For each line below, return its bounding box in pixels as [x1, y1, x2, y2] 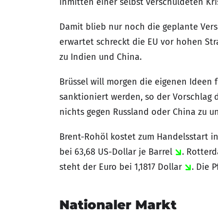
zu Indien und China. [59, 52, 144, 62]
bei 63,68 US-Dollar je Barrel [59, 146, 175, 157]
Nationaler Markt [59, 197, 177, 213]
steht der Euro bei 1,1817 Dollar [59, 162, 184, 172]
